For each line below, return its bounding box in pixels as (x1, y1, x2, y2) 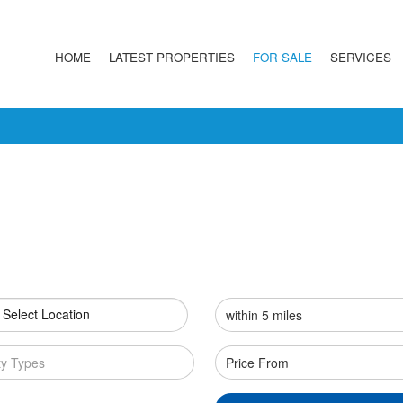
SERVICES (329, 48, 391, 66)
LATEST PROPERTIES (108, 48, 235, 66)
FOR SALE (252, 48, 312, 66)
